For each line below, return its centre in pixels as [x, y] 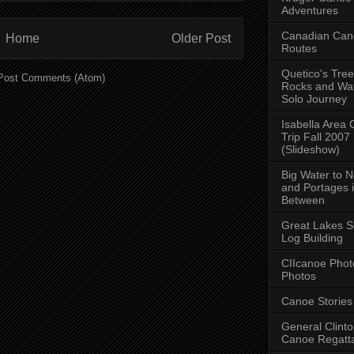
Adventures [310, 10]
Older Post [201, 38]
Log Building [312, 237]
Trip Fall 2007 [316, 136]
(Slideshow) [311, 149]
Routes [299, 48]
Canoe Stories [317, 301]
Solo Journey [314, 98]
